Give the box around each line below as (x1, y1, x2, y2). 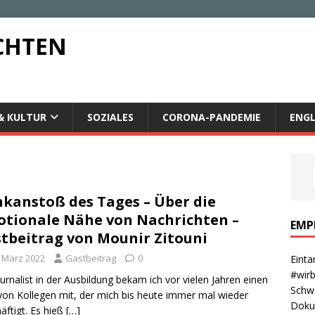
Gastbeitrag (65, 252, 116, 264)
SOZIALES (87, 110, 134, 124)
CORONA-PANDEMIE (162, 110, 261, 124)
